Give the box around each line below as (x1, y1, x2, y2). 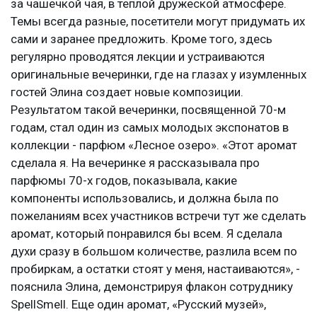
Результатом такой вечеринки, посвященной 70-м (11, 102, 286, 117)
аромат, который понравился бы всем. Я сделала (11, 226, 282, 241)
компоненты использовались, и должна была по (11, 190, 279, 205)
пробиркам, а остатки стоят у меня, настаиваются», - (11, 261, 300, 276)
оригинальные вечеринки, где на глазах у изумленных (11, 67, 306, 81)
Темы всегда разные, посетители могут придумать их (11, 13, 305, 28)
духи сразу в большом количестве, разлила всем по (11, 243, 297, 258)
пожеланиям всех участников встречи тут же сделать (11, 208, 306, 223)
